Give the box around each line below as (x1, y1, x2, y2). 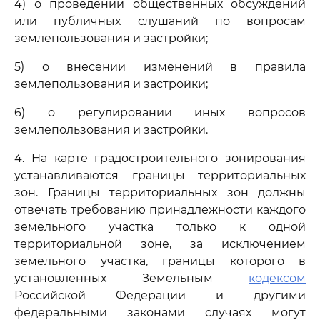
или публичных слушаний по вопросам (14, 14, 306, 28)
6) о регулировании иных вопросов (14, 106, 306, 119)
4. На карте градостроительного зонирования (14, 151, 306, 165)
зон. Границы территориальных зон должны (14, 186, 306, 199)
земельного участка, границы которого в (14, 254, 306, 268)
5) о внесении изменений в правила (14, 60, 306, 74)
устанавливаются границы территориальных (14, 169, 306, 182)
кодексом (249, 271, 306, 285)
